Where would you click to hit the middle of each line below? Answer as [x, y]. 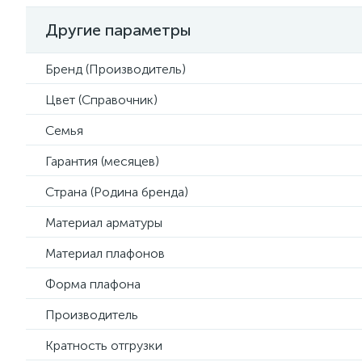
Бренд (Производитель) [116, 69]
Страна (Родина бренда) [117, 192]
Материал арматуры [104, 223]
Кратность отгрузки [104, 345]
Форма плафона [93, 284]
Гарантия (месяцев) [102, 161]
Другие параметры [118, 30]
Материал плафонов [105, 253]
